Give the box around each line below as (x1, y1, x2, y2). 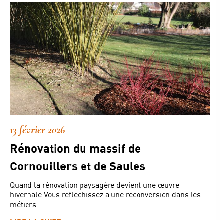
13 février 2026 (10, 123, 65, 136)
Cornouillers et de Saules (10, 158, 145, 173)
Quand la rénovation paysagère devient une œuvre (10, 179, 179, 189)
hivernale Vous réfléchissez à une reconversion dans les (10, 189, 201, 199)
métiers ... (10, 199, 44, 209)
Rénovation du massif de (10, 140, 141, 155)
